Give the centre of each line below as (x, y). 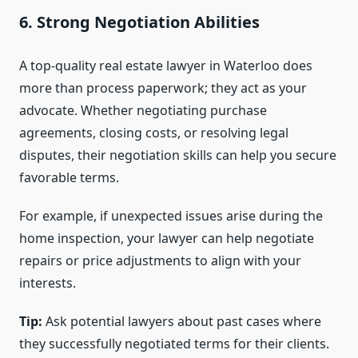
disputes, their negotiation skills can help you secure (178, 155)
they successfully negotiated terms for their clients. (174, 344)
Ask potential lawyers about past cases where (182, 322)
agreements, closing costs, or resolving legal (154, 133)
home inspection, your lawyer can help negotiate (167, 239)
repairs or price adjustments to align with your (160, 261)
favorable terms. (69, 178)
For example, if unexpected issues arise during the (171, 216)
